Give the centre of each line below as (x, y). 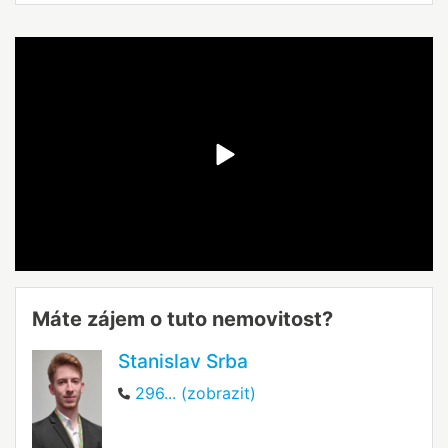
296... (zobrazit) (195, 393)
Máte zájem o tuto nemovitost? (182, 319)
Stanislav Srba (183, 361)
